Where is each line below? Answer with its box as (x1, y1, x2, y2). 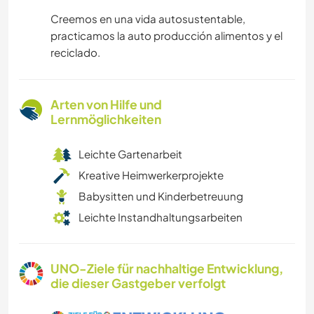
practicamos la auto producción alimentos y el (50, 29, 282, 43)
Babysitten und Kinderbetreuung (78, 189, 243, 203)
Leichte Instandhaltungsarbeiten (78, 210, 243, 224)
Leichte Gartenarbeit (78, 147, 182, 161)
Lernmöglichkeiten (50, 111, 161, 128)
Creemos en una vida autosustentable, (50, 12, 245, 26)
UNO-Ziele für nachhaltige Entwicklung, (50, 261, 283, 277)
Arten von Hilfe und (50, 97, 162, 113)
